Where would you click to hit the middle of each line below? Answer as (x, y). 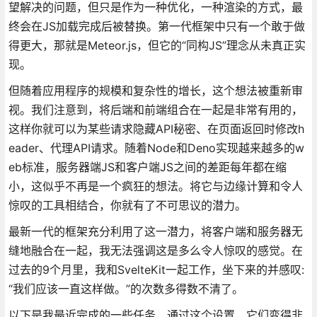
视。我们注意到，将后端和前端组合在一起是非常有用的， (155, 109)
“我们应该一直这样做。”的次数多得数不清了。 (126, 288)
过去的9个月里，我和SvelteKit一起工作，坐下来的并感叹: (156, 269)
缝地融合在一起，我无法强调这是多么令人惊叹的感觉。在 (155, 250)
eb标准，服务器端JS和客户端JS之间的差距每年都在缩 (147, 167)
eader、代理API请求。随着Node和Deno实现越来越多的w (156, 148)
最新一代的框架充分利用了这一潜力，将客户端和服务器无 (155, 231)
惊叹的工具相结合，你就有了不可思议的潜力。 (127, 205)
